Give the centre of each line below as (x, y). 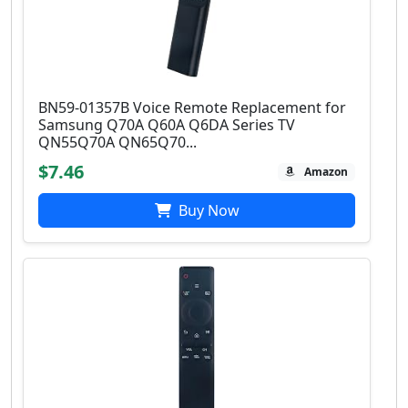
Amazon (326, 172)
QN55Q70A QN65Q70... (117, 143)
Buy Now (207, 211)
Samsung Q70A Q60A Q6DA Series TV (167, 125)
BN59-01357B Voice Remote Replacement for (192, 108)
